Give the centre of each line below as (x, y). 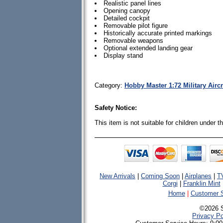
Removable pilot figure (136, 26)
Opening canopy (127, 11)
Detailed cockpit (127, 18)
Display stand (123, 56)
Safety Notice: (116, 108)
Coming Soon (160, 176)
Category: (110, 85)
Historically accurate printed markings (158, 33)
